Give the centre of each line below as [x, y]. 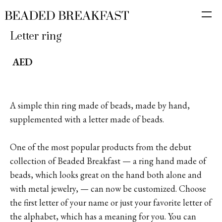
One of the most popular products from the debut [101, 147]
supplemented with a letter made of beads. [87, 119]
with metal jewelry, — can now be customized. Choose [108, 189]
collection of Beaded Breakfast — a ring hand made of [108, 161]
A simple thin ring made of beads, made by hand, [100, 105]
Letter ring [36, 36]
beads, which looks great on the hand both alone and [106, 175]
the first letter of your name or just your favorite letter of [111, 202]
